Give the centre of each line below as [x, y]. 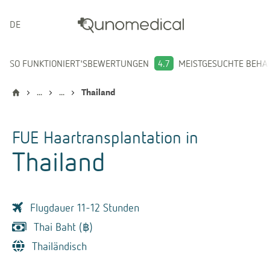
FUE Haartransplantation [97, 137]
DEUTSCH [28, 24]
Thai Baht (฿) [63, 227]
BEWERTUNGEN [118, 63]
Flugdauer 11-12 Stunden [85, 207]
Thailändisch [59, 246]
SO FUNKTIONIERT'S [49, 63]
